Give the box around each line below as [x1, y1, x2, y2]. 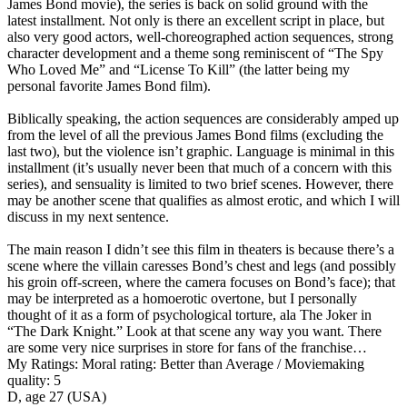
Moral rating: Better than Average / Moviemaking [78, 355, 364, 372]
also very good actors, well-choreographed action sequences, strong [7, 28, 393, 45]
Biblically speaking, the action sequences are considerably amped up [7, 110, 399, 126]
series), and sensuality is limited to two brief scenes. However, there [7, 175, 393, 192]
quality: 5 [7, 372, 61, 388]
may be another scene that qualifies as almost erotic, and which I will [7, 192, 400, 208]
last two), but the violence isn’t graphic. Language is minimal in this [7, 143, 394, 159]
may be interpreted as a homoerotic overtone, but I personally [7, 290, 357, 306]
